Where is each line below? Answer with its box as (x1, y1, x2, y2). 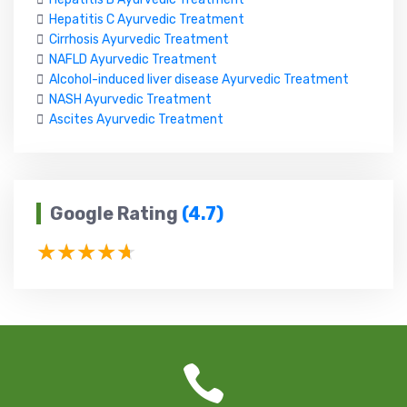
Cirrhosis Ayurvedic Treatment (49, 31, 229, 47)
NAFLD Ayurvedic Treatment (49, 51, 217, 67)
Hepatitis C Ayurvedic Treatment (49, 11, 244, 27)
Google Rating (50, 202, 182, 224)
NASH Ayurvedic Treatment (49, 91, 212, 107)
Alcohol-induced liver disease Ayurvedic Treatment (49, 71, 349, 87)
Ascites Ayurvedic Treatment (49, 111, 223, 127)
